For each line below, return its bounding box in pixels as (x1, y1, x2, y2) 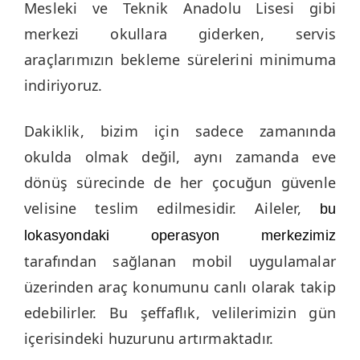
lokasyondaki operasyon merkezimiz (24, 227, 336, 244)
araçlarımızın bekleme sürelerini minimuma (24, 50, 336, 70)
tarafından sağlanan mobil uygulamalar (24, 252, 336, 272)
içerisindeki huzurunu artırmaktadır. (24, 329, 274, 349)
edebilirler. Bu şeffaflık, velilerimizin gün (24, 303, 336, 323)
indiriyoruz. (24, 76, 103, 96)
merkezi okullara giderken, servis (24, 24, 336, 44)
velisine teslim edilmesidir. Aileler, (24, 198, 320, 219)
